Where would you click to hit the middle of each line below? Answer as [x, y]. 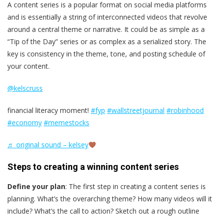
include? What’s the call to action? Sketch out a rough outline [103, 211]
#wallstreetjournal [136, 110]
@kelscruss [25, 88]
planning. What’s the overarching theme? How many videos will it [110, 199]
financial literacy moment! [49, 110]
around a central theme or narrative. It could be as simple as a [106, 29]
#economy [25, 123]
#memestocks [67, 123]
